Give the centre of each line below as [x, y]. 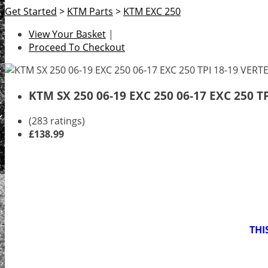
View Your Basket [67, 34]
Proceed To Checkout [77, 48]
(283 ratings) [57, 121]
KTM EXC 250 [152, 12]
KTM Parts [90, 12]
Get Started [31, 12]
